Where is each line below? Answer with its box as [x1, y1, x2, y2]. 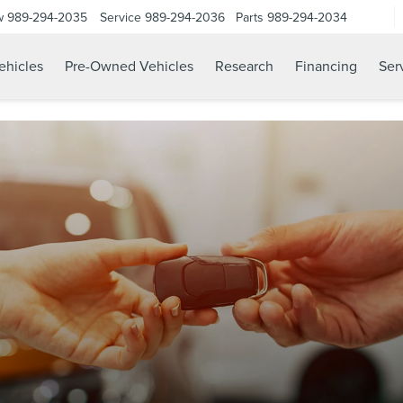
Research [215, 56, 273, 76]
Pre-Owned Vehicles [65, 56, 193, 76]
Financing [295, 56, 357, 76]
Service [100, 7, 141, 26]
